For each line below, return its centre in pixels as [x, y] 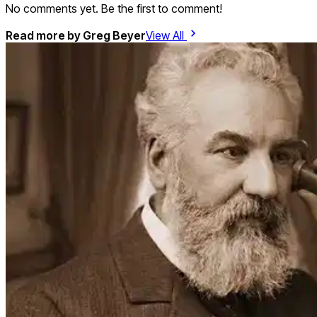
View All [166, 36]
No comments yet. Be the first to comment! [114, 9]
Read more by [44, 36]
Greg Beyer [114, 36]
